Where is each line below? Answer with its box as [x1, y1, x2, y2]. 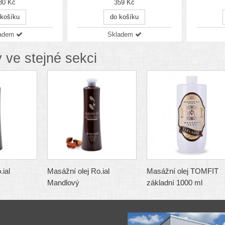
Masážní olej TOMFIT [146, 167, 218, 176]
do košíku [110, 13, 139, 21]
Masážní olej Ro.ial [47, 167, 109, 176]
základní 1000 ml [146, 178, 202, 187]
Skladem [107, 31, 135, 39]
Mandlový [47, 178, 79, 187]
